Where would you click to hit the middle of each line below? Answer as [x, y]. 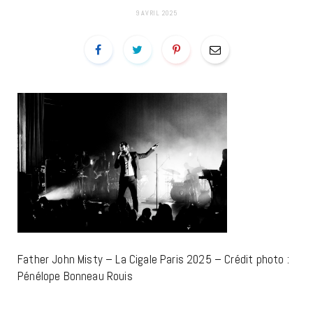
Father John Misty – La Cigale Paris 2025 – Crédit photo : [153, 259]
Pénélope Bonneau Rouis [75, 276]
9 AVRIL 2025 [156, 13]
